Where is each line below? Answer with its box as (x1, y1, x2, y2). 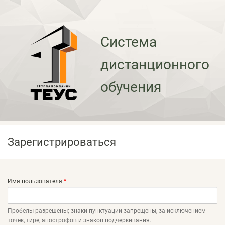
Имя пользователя (8, 178, 64, 185)
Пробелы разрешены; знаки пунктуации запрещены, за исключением (8, 207, 206, 214)
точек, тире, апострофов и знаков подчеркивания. (8, 217, 151, 224)
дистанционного (100, 56, 210, 73)
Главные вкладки (8, 187, 91, 199)
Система (100, 33, 157, 50)
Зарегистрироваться (8, 135, 116, 148)
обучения (100, 78, 162, 95)
